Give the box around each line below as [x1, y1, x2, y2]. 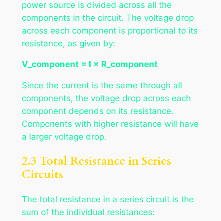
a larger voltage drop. [21, 132, 107, 142]
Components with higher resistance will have [21, 119, 199, 129]
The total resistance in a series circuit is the [21, 194, 194, 204]
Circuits [21, 167, 63, 183]
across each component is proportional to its [21, 25, 198, 36]
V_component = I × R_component [21, 59, 158, 70]
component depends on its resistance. [21, 106, 174, 116]
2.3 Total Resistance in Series [21, 153, 171, 169]
